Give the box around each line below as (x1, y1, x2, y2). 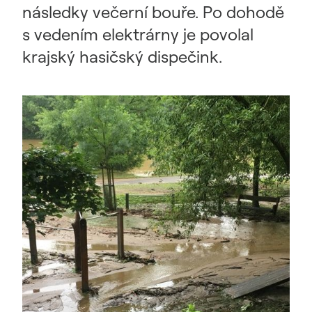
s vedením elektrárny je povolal (22, 24, 253, 45)
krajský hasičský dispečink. (22, 46, 222, 67)
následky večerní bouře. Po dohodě (22, 1, 284, 22)
